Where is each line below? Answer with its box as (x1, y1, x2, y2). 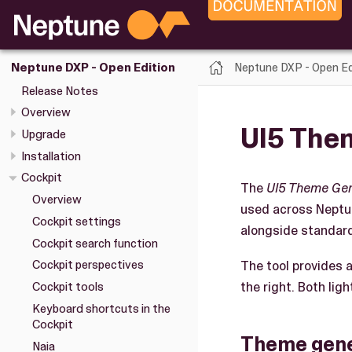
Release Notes (21, 82, 98, 99)
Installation (21, 148, 81, 164)
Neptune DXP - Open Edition (10, 59, 175, 75)
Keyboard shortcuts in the (31, 300, 170, 317)
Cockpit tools (31, 279, 104, 295)
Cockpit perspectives (31, 257, 144, 273)
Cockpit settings (31, 213, 121, 229)
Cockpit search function (31, 235, 158, 251)
